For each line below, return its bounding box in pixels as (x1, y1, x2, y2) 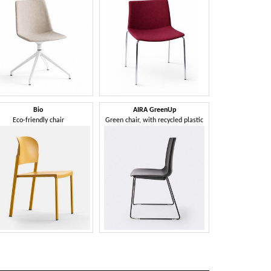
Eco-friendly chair (12, 116, 64, 124)
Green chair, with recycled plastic (105, 116, 204, 124)
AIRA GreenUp (132, 106, 176, 114)
